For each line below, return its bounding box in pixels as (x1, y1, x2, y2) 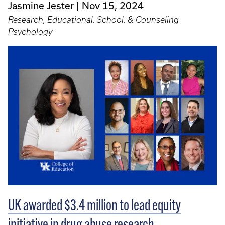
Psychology (8, 27, 52, 37)
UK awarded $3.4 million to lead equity (8, 198, 181, 214)
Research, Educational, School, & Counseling (8, 15, 179, 25)
